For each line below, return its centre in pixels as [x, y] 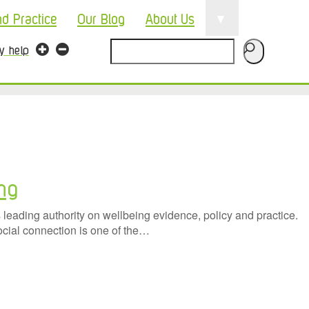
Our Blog [101, 18]
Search [128, 49]
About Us [170, 18]
